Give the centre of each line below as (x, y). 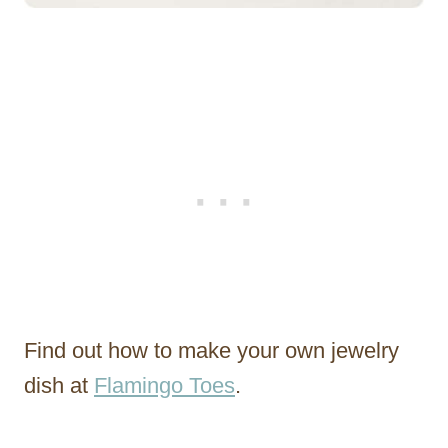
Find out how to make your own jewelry (211, 350)
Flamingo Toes (164, 385)
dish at (59, 385)
